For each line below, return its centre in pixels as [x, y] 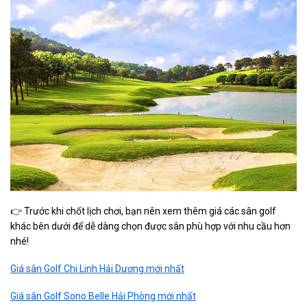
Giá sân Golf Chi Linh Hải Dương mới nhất [97, 269]
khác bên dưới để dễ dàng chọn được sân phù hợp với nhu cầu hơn [150, 226]
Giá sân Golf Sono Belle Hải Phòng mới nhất [103, 296]
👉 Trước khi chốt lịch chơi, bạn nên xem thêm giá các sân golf [143, 211]
